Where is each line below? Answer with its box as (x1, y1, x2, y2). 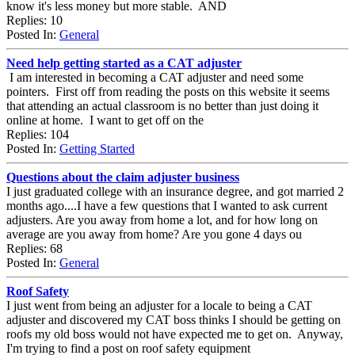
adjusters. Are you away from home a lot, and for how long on (6, 212, 318, 227)
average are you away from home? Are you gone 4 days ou (6, 227, 302, 241)
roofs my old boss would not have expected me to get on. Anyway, (6, 326, 343, 341)
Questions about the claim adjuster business (6, 170, 239, 184)
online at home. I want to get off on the (6, 113, 204, 127)
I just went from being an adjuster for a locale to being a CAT (6, 298, 312, 312)
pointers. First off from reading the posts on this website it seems (6, 84, 330, 98)
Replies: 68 (6, 241, 63, 255)
